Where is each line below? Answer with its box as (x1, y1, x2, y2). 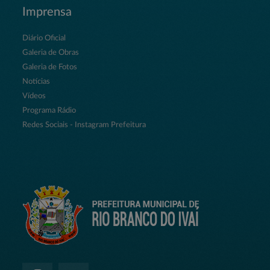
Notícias (22, 78, 51, 86)
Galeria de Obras (22, 49, 80, 57)
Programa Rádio (22, 107, 77, 115)
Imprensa (22, 6, 72, 19)
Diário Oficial (22, 34, 66, 43)
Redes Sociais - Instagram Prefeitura (22, 121, 146, 130)
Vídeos (22, 92, 46, 101)
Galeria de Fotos (22, 63, 78, 72)
